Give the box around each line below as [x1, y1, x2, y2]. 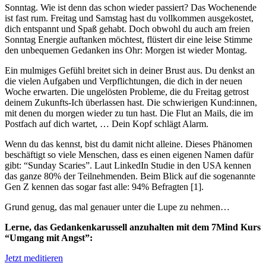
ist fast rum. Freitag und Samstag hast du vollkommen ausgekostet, [5, 12, 254, 23]
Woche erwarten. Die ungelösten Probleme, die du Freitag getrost [5, 86, 249, 97]
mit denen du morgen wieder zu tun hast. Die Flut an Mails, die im [5, 107, 253, 118]
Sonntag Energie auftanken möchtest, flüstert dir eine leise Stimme [5, 34, 252, 45]
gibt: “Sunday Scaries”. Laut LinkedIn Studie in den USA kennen [5, 160, 251, 170]
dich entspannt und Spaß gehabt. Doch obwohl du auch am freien [5, 23, 250, 34]
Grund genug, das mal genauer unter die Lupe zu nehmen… [5, 201, 230, 212]
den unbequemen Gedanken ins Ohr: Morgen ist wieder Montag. [5, 45, 247, 55]
